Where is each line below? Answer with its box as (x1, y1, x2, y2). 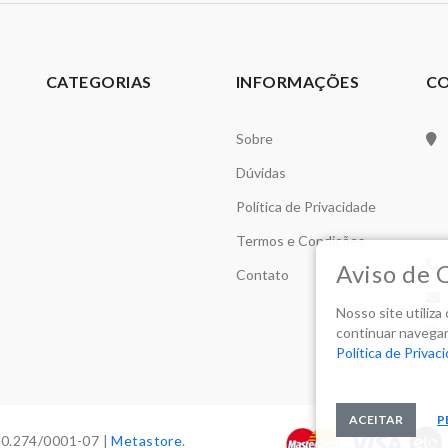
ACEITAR (349, 412, 403, 427)
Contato (235, 265, 289, 283)
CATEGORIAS (45, 71, 152, 91)
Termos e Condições (235, 231, 365, 249)
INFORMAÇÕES (235, 71, 360, 91)
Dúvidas (235, 163, 286, 181)
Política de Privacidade (235, 197, 376, 215)
